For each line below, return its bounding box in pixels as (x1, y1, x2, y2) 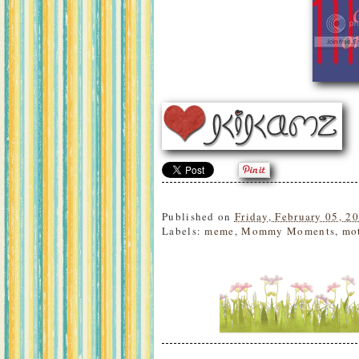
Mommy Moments (241, 223, 336, 238)
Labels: (162, 223, 205, 238)
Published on (162, 208, 235, 224)
